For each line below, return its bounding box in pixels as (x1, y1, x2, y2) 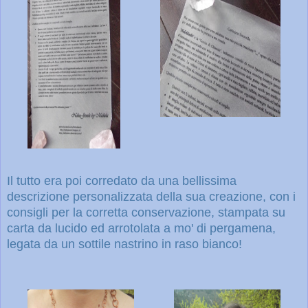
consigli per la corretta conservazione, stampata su (7, 205, 285, 219)
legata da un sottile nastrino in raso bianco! (7, 236, 242, 251)
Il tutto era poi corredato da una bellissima (7, 173, 236, 188)
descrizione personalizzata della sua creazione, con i (7, 189, 296, 203)
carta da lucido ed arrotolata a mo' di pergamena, (7, 221, 276, 235)
